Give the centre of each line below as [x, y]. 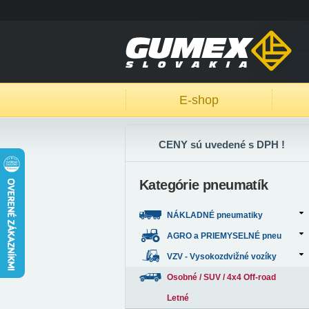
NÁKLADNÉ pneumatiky [215, 215]
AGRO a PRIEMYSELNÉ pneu [224, 236]
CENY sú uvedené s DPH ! [222, 144]
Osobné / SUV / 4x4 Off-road [221, 277]
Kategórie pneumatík [204, 185]
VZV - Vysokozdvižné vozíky [222, 257]
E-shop [199, 100]
